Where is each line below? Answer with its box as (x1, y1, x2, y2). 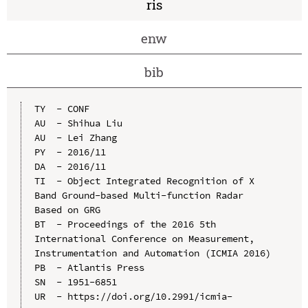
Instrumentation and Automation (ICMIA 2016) (34, 246, 271, 259)
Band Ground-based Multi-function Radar (34, 188, 243, 201)
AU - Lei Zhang (34, 131, 117, 144)
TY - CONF (34, 102, 89, 115)
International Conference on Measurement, (34, 232, 254, 245)
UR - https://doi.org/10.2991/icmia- (34, 289, 232, 302)
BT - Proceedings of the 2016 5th (34, 217, 216, 230)
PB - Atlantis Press (34, 261, 144, 274)
